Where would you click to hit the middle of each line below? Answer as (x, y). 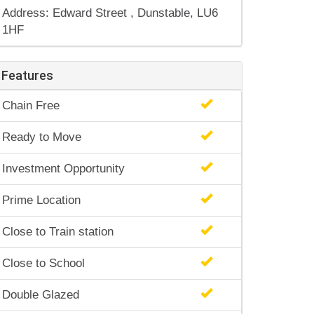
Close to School (43, 263)
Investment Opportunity (63, 169)
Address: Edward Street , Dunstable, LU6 (110, 13)
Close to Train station (58, 232)
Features (27, 75)
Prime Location (41, 200)
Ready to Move (42, 137)
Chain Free (31, 105)
